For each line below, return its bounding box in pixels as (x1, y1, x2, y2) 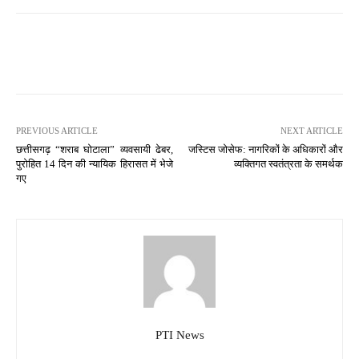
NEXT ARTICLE (280, 125, 343, 135)
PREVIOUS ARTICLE (16, 125, 98, 135)
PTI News (155, 328, 204, 341)
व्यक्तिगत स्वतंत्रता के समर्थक (233, 157, 343, 170)
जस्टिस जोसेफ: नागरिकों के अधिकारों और (188, 143, 343, 155)
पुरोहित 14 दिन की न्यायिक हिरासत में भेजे (16, 157, 173, 170)
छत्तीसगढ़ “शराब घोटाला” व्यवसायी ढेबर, (16, 143, 173, 155)
